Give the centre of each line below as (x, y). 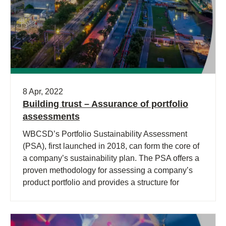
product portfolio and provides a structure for (101, 182)
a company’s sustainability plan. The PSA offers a (111, 158)
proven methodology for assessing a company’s (108, 170)
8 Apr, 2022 (43, 92)
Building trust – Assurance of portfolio (105, 104)
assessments (51, 117)
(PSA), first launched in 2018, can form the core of (111, 146)
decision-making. (53, 194)
